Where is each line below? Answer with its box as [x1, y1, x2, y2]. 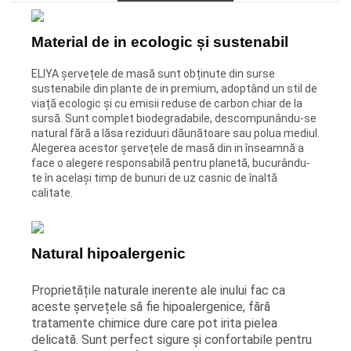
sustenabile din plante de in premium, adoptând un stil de [31, 82, 317, 96]
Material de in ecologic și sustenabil [31, 33, 288, 50]
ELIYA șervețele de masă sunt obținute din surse [31, 67, 275, 81]
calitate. [31, 186, 73, 200]
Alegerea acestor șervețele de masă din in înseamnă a [31, 142, 304, 155]
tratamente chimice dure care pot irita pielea [31, 316, 277, 331]
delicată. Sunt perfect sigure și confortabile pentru [31, 332, 312, 348]
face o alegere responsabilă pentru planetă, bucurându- [31, 157, 310, 170]
